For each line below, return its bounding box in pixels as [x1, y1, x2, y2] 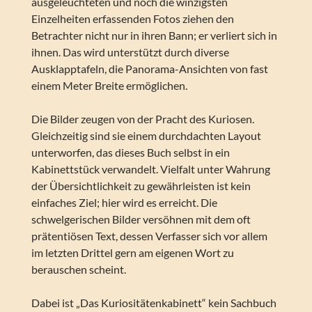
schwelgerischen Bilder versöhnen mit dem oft [31, 212, 251, 226]
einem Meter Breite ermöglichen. [31, 79, 187, 93]
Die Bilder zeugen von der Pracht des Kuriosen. [31, 112, 254, 126]
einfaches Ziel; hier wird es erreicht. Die [31, 196, 217, 210]
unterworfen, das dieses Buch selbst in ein [31, 146, 230, 159]
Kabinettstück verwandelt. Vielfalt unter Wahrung [31, 162, 270, 176]
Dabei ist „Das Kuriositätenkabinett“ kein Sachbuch [31, 296, 276, 310]
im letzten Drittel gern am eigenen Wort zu [31, 246, 234, 260]
